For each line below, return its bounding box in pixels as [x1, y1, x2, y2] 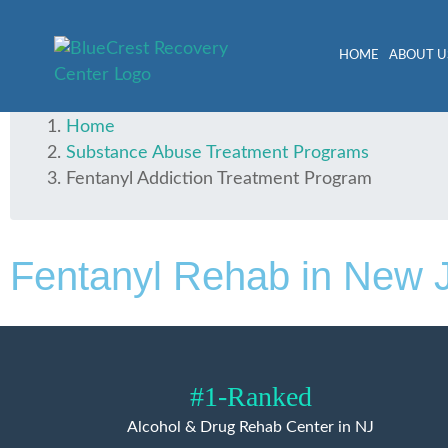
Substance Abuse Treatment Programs [66, 144, 369, 162]
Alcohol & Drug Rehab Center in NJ [127, 419, 375, 435]
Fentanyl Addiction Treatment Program [66, 170, 372, 188]
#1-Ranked [189, 381, 312, 412]
